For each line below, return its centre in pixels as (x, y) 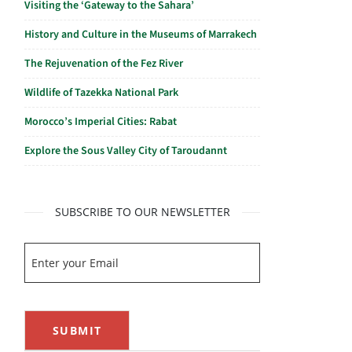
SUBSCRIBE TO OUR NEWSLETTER (142, 212)
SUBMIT (77, 330)
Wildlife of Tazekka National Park (101, 93)
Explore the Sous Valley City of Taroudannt (126, 151)
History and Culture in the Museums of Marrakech (141, 35)
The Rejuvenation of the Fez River (104, 64)
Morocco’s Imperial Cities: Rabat (101, 122)
